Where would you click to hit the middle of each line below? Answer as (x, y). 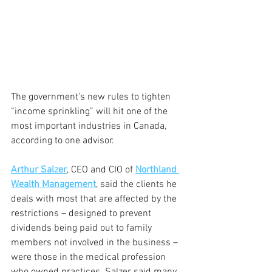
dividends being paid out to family (83, 228)
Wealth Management (53, 185)
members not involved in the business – (96, 243)
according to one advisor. (63, 141)
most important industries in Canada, (90, 126)
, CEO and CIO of (101, 170)
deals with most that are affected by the (95, 199)
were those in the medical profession (90, 257)
